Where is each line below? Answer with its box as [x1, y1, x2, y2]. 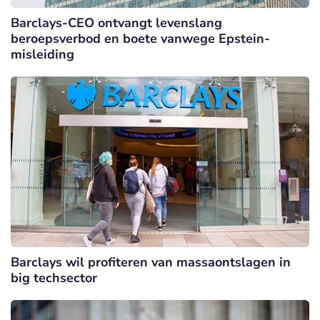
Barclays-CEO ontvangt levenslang [11, 14, 222, 31]
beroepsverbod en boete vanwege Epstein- [11, 29, 270, 47]
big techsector [11, 269, 97, 286]
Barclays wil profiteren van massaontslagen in [11, 253, 291, 271]
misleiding [11, 45, 74, 63]
